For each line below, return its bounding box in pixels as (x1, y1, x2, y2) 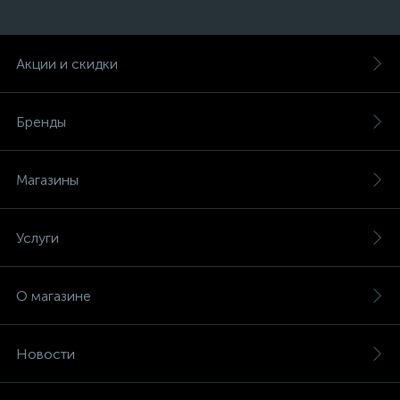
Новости (16, 346, 75, 362)
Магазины (16, 171, 79, 188)
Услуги (16, 229, 59, 246)
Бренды (16, 113, 66, 130)
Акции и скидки (16, 55, 118, 72)
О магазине (16, 287, 91, 304)
